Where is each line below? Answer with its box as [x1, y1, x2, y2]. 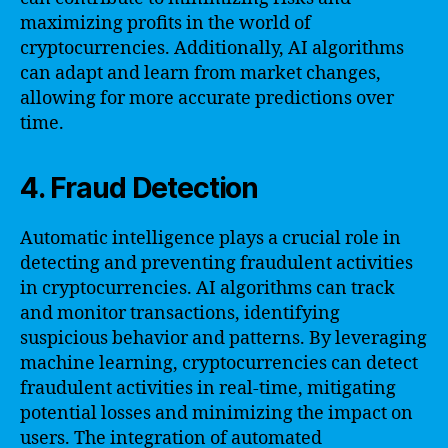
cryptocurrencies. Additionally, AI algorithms [20, 36, 404, 60]
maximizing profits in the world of [20, 11, 311, 35]
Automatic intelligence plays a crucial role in [20, 226, 401, 250]
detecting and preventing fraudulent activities [20, 251, 413, 275]
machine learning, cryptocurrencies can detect [20, 351, 418, 375]
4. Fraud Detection [20, 170, 259, 205]
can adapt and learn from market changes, [20, 61, 381, 85]
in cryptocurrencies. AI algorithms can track [20, 276, 395, 300]
